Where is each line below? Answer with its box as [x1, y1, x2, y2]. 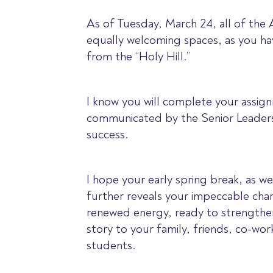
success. [87, 127, 128, 143]
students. [87, 238, 138, 253]
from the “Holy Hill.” [87, 49, 190, 65]
